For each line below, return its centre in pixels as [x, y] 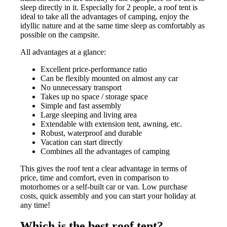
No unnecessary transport [81, 87]
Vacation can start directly [82, 142]
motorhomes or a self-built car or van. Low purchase [104, 186]
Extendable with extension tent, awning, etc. [111, 124]
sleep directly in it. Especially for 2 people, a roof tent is [109, 7]
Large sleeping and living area [89, 115]
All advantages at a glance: [63, 52]
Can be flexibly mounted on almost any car [109, 78]
